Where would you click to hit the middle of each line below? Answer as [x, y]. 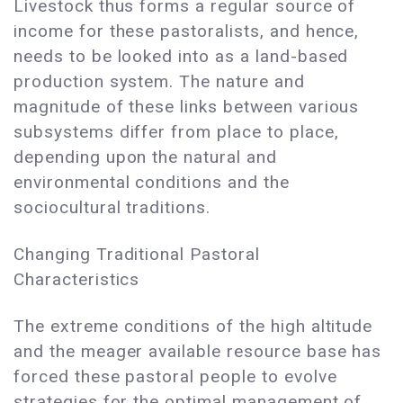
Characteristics [77, 280]
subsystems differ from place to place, [176, 132]
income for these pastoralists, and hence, [187, 31]
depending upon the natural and [145, 157]
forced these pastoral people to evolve [175, 377]
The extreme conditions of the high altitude [193, 327]
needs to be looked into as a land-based [181, 57]
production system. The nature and [159, 82]
